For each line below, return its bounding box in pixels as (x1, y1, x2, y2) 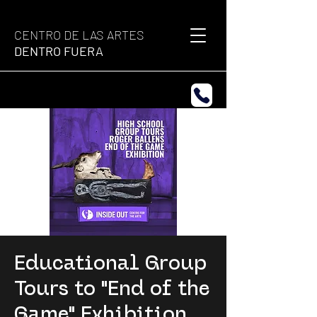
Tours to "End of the (14, 275, 209, 300)
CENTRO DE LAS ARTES (14, 27, 144, 42)
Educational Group (14, 250, 207, 275)
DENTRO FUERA (14, 43, 103, 59)
